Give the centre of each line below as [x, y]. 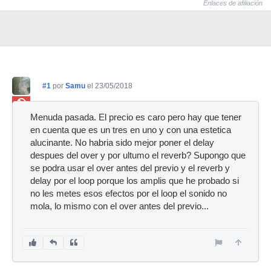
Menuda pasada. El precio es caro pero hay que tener [136, 117]
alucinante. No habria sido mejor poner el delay [122, 142]
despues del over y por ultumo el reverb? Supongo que [138, 155]
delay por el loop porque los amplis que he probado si [135, 181]
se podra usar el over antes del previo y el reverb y [130, 168]
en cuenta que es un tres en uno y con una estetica [131, 130]
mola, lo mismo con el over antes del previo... [119, 206]
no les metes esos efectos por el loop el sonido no [129, 193]
